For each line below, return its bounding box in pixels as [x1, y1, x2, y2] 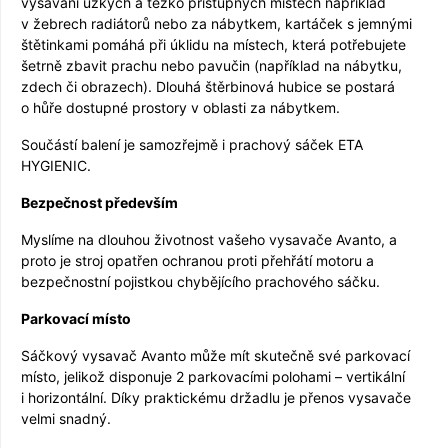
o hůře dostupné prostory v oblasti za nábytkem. [21, 98, 340, 116]
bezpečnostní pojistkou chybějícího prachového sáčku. [21, 272, 380, 290]
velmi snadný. [21, 409, 111, 427]
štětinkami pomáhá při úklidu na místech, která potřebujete [21, 35, 406, 53]
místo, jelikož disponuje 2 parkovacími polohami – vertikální [21, 367, 405, 385]
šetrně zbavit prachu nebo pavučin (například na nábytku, [21, 56, 402, 74]
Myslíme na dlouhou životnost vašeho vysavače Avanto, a [21, 230, 397, 248]
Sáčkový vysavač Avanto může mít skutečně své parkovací [21, 346, 410, 364]
